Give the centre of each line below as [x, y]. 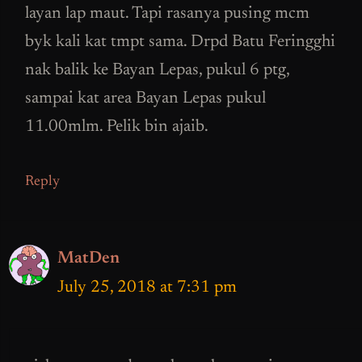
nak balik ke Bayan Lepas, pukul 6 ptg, [157, 71]
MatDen [88, 259]
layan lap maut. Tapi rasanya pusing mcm [167, 15]
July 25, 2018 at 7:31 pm [147, 288]
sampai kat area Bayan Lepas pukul [145, 99]
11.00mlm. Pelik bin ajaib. [117, 128]
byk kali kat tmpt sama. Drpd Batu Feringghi [180, 43]
